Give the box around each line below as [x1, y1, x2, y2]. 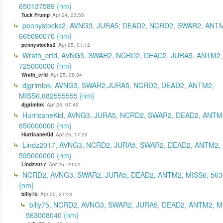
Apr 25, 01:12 [58, 41, 90, 48]
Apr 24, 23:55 [52, 11, 84, 18]
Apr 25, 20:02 [49, 160, 81, 168]
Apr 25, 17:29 [56, 130, 88, 138]
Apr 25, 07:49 [47, 101, 79, 108]
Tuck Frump [21, 11, 50, 18]
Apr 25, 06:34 [50, 71, 82, 78]
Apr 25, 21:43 [40, 190, 72, 198]
